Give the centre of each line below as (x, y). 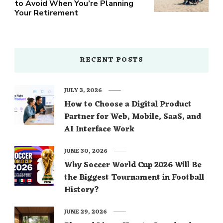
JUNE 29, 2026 (86, 212)
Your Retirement (46, 13)
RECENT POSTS (111, 60)
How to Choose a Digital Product (128, 104)
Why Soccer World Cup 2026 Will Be (133, 165)
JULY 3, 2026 (83, 90)
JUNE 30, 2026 (86, 151)
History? (82, 190)
